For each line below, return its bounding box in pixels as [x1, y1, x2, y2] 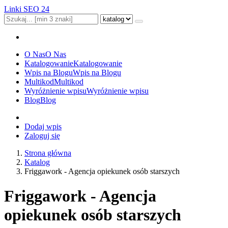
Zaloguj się [24, 131, 60, 140]
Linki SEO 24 [4, 5, 49, 13]
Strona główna [24, 149, 71, 157]
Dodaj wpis [24, 122, 62, 131]
